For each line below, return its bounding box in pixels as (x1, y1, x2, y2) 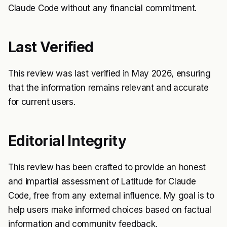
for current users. (8, 97, 75, 107)
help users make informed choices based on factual (8, 205, 211, 215)
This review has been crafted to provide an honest (8, 162, 206, 173)
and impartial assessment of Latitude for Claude (8, 176, 196, 187)
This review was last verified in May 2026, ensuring (8, 68, 211, 79)
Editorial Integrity (8, 132, 127, 150)
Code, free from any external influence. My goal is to (8, 191, 214, 201)
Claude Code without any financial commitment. (8, 3, 197, 14)
